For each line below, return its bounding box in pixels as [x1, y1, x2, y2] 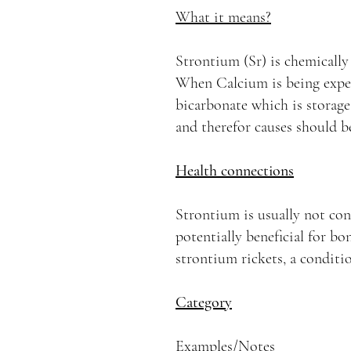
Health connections [175, 161, 294, 180]
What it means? [175, 8, 271, 27]
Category [175, 293, 232, 312]
